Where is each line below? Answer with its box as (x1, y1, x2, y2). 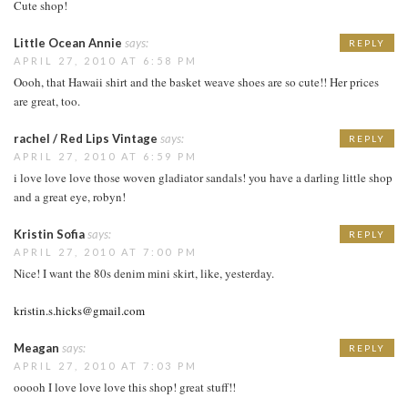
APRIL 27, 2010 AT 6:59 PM (14, 149, 198, 162)
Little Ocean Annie (14, 35, 122, 50)
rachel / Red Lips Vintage (14, 130, 158, 146)
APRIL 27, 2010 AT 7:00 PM (14, 245, 198, 258)
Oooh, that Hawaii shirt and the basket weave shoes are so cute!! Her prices (14, 73, 379, 90)
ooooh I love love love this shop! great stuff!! (14, 378, 236, 395)
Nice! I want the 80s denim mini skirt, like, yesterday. (14, 264, 274, 281)
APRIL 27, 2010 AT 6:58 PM (14, 54, 198, 66)
